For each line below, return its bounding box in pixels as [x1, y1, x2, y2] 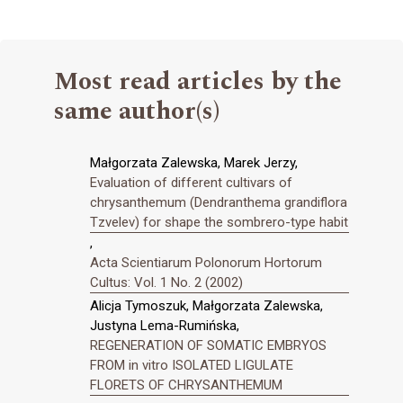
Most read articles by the [54, 61, 342, 101]
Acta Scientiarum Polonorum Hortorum [90, 254, 322, 271]
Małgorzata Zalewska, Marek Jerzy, [90, 154, 298, 171]
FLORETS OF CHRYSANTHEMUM [90, 377, 282, 394]
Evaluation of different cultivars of [90, 174, 292, 191]
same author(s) [54, 91, 219, 130]
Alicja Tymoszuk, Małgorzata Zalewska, [90, 298, 323, 315]
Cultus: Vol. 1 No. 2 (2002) [90, 273, 243, 291]
